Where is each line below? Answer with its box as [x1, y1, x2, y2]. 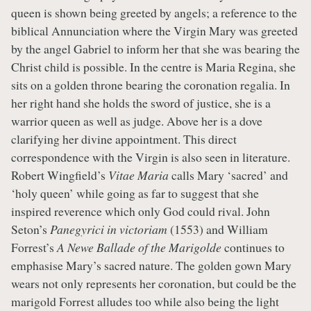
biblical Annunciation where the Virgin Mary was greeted [11, 22, 298, 39]
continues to [224, 238, 285, 255]
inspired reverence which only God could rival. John [11, 202, 270, 219]
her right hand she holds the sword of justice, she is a [11, 94, 271, 111]
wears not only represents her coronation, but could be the [11, 274, 296, 292]
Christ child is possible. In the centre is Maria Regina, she [11, 58, 296, 75]
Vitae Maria [108, 166, 169, 183]
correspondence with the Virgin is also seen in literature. [11, 148, 290, 165]
